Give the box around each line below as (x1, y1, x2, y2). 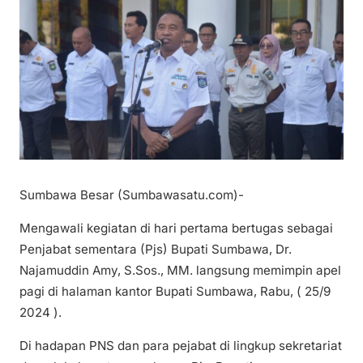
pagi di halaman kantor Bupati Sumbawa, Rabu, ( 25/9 (19, 283, 331, 299)
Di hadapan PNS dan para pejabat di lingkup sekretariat (19, 337, 342, 353)
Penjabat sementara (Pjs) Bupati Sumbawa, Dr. (19, 241, 292, 257)
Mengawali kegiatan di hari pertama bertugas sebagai (19, 220, 333, 236)
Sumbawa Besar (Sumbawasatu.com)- (19, 186, 244, 203)
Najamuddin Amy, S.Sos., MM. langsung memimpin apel (19, 262, 341, 278)
